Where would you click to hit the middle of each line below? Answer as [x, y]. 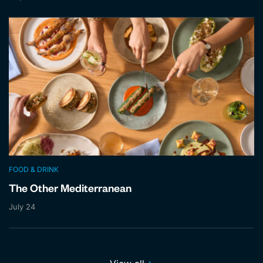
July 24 [22, 207]
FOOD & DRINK [34, 170]
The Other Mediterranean [70, 190]
